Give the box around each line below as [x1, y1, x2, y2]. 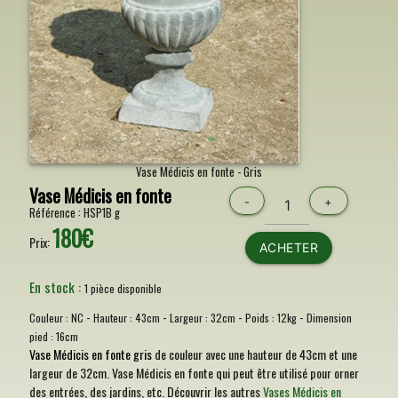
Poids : [244, 310, 277, 325]
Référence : [28, 204, 84, 221]
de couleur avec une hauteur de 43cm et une [151, 345, 357, 363]
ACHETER [259, 240, 319, 255]
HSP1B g [83, 204, 120, 221]
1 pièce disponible [84, 281, 162, 296]
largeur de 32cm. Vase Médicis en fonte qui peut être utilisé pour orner [28, 363, 359, 382]
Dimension [306, 310, 352, 325]
